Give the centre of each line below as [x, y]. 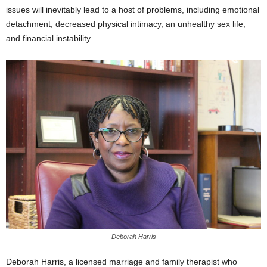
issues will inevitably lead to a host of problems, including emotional [133, 9]
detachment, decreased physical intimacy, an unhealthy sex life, [126, 24]
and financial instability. [49, 38]
